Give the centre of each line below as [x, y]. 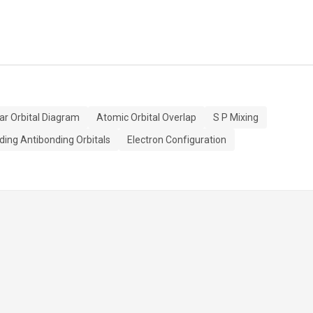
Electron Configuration [177, 140]
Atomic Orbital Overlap [146, 117]
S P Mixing [236, 117]
